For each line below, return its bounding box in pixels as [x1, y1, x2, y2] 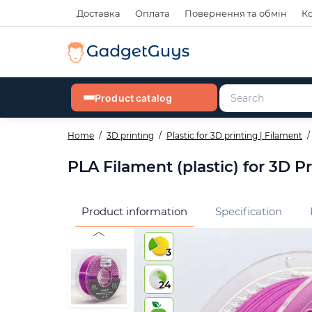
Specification [215, 205, 282, 218]
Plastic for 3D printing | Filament [166, 130, 302, 141]
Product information [81, 205, 187, 218]
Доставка [77, 8, 120, 19]
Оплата [135, 8, 170, 19]
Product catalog [95, 91, 173, 104]
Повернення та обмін [185, 8, 287, 19]
